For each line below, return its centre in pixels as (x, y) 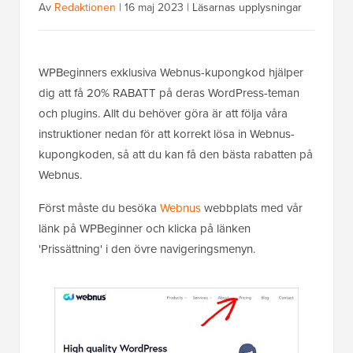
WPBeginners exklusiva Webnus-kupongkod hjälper (171, 73)
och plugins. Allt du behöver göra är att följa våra (163, 114)
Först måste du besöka (99, 208)
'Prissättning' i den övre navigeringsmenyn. (147, 249)
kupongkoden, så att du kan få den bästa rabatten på (176, 155)
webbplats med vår (252, 208)
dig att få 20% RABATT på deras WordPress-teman (169, 93)
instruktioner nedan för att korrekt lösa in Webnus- (167, 134)
